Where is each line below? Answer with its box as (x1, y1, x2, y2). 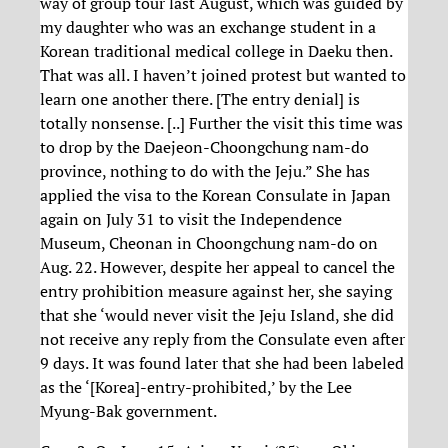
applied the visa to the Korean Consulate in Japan (40, 184, 391, 207)
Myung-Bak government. (40, 400, 217, 423)
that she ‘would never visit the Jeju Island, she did (40, 304, 394, 327)
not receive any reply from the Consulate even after (40, 328, 405, 351)
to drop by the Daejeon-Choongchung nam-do (40, 136, 369, 159)
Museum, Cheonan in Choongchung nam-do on (40, 232, 378, 255)
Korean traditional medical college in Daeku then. (40, 40, 392, 63)
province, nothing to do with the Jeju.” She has (40, 160, 370, 183)
